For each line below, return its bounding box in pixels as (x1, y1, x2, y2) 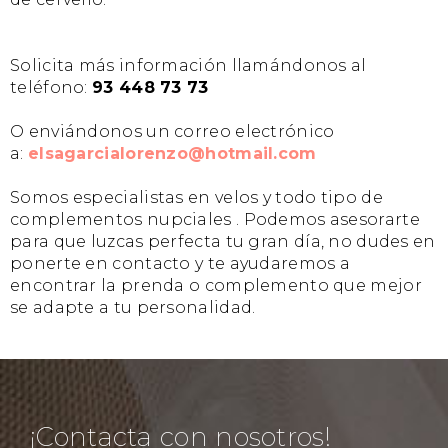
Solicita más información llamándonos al (10, 56, 367, 76)
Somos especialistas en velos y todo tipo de (10, 188, 383, 208)
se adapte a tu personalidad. (10, 298, 256, 318)
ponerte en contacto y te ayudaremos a (10, 254, 351, 274)
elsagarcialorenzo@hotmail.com (27, 144, 317, 164)
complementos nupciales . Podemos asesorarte (10, 210, 420, 230)
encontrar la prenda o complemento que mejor (10, 276, 422, 296)
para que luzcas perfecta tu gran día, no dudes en (10, 232, 436, 252)
